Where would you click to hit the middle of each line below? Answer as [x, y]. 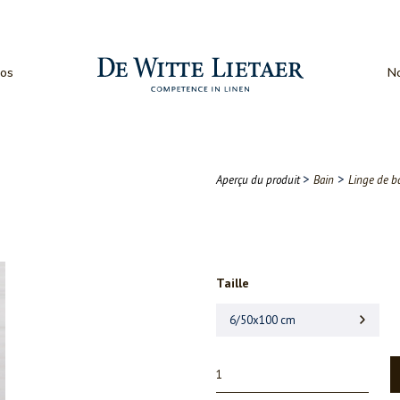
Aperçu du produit [258, 180]
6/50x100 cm [262, 320]
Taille [233, 283]
